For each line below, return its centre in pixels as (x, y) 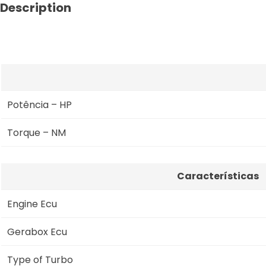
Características (218, 176)
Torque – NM (37, 132)
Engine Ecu (32, 204)
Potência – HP (39, 104)
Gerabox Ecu (37, 232)
